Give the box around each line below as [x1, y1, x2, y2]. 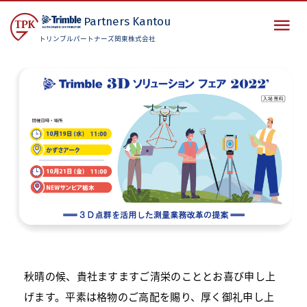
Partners [84, 14, 132, 28]
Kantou [132, 14, 171, 28]
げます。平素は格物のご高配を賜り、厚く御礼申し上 [24, 288, 275, 304]
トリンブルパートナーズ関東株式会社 [39, 33, 156, 43]
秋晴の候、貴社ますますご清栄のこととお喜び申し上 [24, 268, 276, 283]
